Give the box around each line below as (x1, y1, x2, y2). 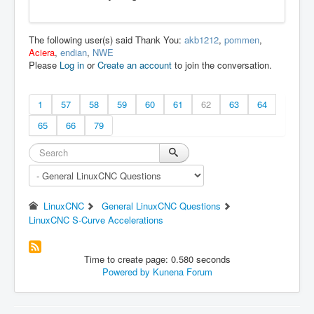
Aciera (29, 46, 55, 60)
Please (29, 58, 60, 72)
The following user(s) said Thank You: (29, 33, 184, 47)
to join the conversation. (172, 58, 272, 72)
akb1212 (184, 33, 219, 47)
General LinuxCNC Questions (101, 199, 221, 213)
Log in (60, 58, 84, 72)
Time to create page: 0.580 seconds (83, 252, 231, 266)
